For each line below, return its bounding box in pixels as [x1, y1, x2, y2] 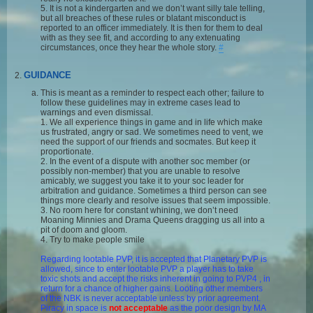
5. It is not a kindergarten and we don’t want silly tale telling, [41, 3, 265, 13]
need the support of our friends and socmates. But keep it [41, 137, 256, 147]
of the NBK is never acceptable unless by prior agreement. [41, 293, 261, 304]
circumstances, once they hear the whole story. [41, 42, 219, 52]
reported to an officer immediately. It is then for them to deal [41, 22, 263, 33]
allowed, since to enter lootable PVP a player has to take [41, 264, 254, 275]
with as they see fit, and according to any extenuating [41, 32, 240, 43]
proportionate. [41, 147, 94, 157]
